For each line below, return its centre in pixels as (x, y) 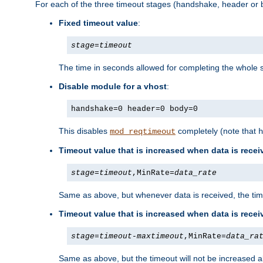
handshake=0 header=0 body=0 (134, 109)
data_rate (195, 173)
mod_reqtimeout (143, 132)
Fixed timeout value (98, 23)
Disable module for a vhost (113, 87)
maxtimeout (160, 237)
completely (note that (217, 131)
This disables (84, 131)
